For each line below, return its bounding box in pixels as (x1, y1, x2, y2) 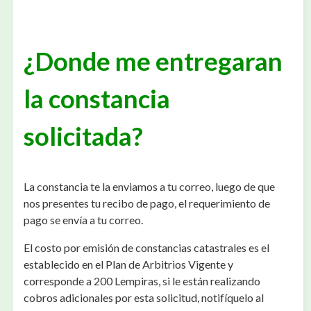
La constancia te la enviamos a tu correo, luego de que (24, 179, 275, 193)
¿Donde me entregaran (24, 45, 283, 76)
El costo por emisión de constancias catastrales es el (24, 240, 269, 254)
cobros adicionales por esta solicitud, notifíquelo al (24, 290, 264, 304)
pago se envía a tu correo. (24, 212, 143, 226)
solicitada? (24, 120, 143, 151)
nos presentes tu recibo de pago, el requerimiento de (24, 196, 270, 210)
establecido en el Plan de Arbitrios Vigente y (24, 257, 233, 271)
